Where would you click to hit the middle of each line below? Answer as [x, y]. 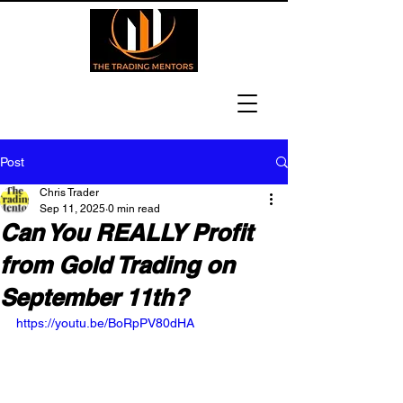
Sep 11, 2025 [72, 209]
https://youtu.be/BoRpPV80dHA [105, 323]
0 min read [134, 209]
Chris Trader [69, 193]
